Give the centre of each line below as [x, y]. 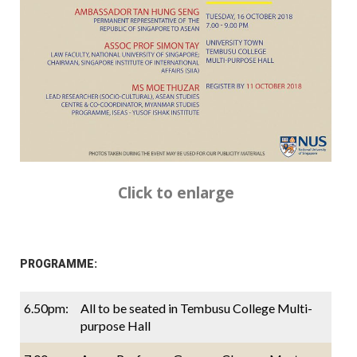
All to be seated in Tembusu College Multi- [196, 308]
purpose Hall [116, 325]
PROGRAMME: [59, 264]
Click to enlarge [176, 193]
